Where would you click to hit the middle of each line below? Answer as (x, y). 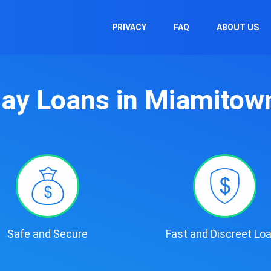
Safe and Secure (47, 234)
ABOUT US (238, 27)
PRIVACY (129, 27)
